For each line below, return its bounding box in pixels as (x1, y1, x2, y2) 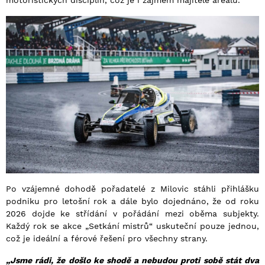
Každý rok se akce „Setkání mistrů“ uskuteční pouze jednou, (6, 221, 259, 231)
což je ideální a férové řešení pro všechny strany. (6, 233, 208, 243)
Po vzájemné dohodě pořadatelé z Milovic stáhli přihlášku (6, 183, 259, 193)
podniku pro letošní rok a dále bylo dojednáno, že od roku (6, 196, 259, 206)
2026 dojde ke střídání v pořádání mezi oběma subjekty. (6, 208, 259, 218)
